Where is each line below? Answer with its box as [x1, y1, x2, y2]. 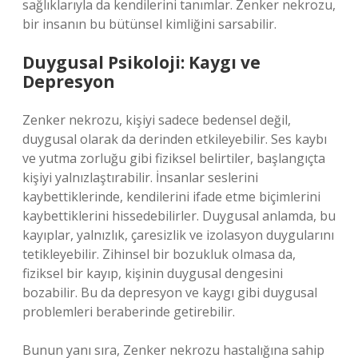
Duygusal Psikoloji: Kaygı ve [22, 51, 261, 74]
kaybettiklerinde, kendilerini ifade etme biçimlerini [22, 188, 320, 205]
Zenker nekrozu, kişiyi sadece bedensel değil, [22, 111, 291, 129]
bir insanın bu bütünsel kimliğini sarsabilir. [22, 15, 276, 33]
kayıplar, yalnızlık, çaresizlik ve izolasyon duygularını [22, 226, 334, 244]
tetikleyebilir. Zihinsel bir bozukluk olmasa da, [22, 245, 296, 263]
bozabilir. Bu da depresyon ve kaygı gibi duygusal [22, 284, 317, 301]
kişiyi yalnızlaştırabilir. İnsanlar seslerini [22, 169, 258, 186]
